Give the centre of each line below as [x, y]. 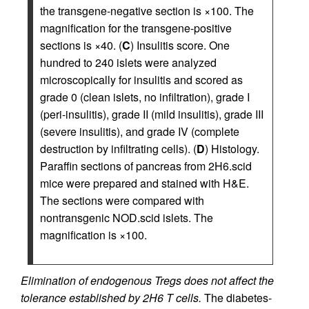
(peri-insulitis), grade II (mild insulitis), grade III [152, 114]
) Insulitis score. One [180, 45]
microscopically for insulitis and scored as [141, 79]
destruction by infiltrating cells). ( [118, 148]
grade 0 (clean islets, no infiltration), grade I [145, 97]
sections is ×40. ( [81, 45]
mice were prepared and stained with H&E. [144, 183]
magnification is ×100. [93, 235]
